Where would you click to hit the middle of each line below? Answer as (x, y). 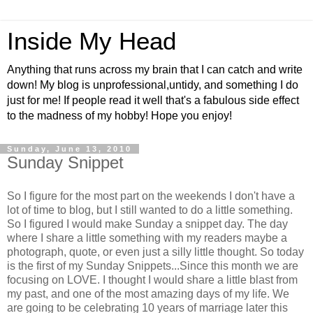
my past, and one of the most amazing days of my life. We (148, 293)
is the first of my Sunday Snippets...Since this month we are (153, 265)
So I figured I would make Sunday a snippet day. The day (147, 224)
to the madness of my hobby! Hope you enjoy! (119, 116)
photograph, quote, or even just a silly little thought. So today (155, 252)
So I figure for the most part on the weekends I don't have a (151, 196)
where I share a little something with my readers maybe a (147, 238)
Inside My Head (92, 41)
